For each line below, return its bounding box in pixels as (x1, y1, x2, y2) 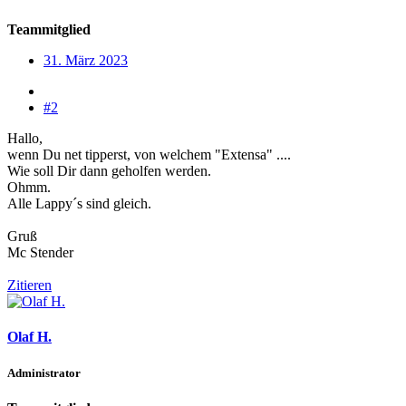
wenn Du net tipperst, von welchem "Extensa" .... (7, 147, 291, 163)
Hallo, (7, 130, 43, 147)
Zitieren (7, 277, 52, 294)
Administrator (7, 365, 81, 380)
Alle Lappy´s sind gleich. (7, 196, 151, 212)
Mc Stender (7, 245, 73, 261)
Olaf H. (7, 329, 52, 345)
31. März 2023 (43, 53, 128, 69)
